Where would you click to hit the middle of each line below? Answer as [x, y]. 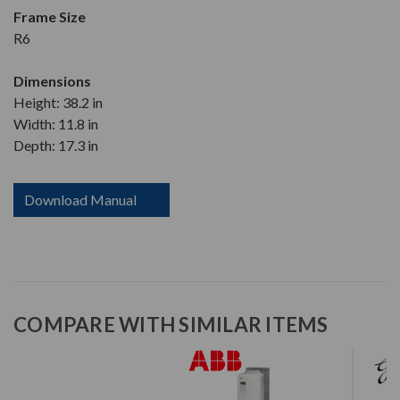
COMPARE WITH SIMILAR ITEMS [171, 325]
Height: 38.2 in [58, 103]
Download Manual [80, 200]
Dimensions [52, 81]
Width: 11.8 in [56, 124]
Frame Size [50, 17]
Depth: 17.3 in [56, 146]
